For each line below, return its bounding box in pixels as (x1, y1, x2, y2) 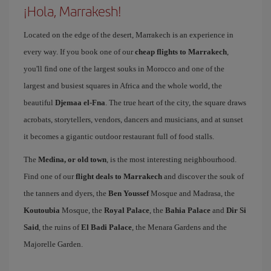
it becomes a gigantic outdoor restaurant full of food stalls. (24, 131, 214, 141)
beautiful (24, 97, 55, 107)
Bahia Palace (165, 205, 211, 215)
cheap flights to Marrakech (135, 47, 227, 56)
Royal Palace (104, 205, 149, 215)
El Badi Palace (81, 222, 132, 232)
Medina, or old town (38, 154, 106, 164)
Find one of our (24, 171, 76, 181)
